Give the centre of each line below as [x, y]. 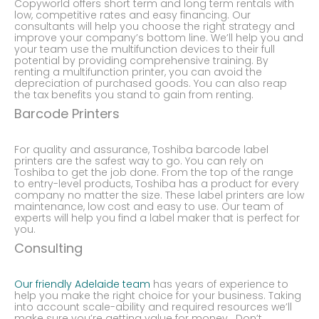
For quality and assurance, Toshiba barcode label [141, 149]
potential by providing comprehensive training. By [141, 60]
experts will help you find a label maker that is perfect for [157, 218]
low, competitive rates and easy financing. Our [132, 15]
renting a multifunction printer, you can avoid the [138, 72]
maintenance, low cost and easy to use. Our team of [149, 206]
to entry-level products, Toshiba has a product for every [157, 183]
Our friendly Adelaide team [82, 284]
